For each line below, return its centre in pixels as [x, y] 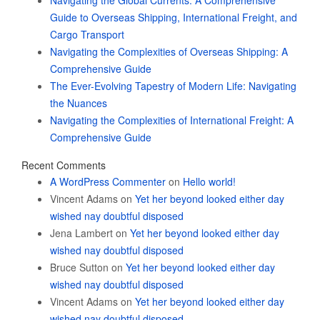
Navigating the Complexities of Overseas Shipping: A [169, 51]
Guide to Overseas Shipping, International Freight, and [174, 17]
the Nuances [79, 103]
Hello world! [209, 181]
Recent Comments [64, 165]
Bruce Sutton [79, 267]
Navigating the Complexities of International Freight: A [172, 120]
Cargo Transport [87, 34]
